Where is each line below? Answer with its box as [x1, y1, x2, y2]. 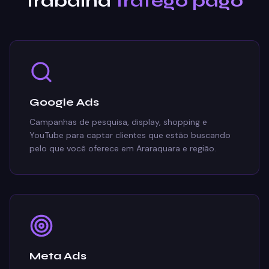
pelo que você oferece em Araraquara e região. [29, 143, 216, 154]
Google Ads [29, 95, 99, 109]
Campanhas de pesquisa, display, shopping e [29, 116, 207, 127]
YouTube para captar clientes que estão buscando [29, 130, 231, 141]
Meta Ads [29, 249, 86, 262]
